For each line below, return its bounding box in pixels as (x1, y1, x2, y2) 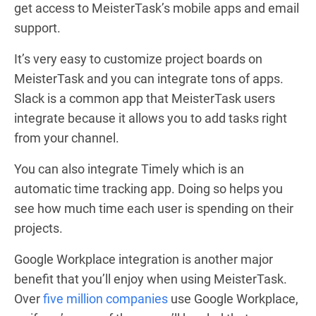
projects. (14, 220, 63, 236)
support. (14, 20, 61, 35)
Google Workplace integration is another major (14, 251, 273, 267)
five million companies (43, 291, 168, 306)
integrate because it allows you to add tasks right (14, 110, 287, 126)
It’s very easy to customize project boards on (14, 51, 262, 66)
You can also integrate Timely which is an (14, 161, 244, 176)
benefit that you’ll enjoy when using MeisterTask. (14, 271, 287, 286)
